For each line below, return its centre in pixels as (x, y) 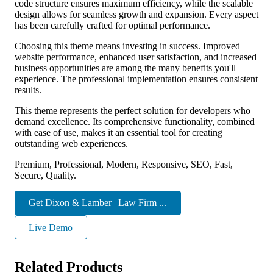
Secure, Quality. (45, 175)
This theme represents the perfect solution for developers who (133, 110)
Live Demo (51, 227)
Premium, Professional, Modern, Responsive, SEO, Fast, (124, 164)
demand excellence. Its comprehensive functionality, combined (135, 121)
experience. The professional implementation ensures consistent (136, 79)
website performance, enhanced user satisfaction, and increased (136, 57)
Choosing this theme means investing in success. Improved (127, 46)
